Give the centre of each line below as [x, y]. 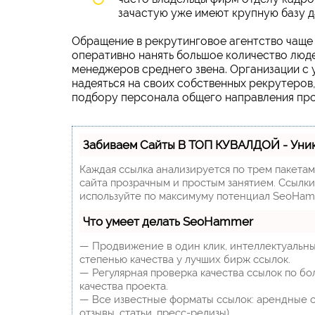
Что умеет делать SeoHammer [168, 221]
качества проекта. [124, 286]
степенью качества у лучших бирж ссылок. [185, 259]
